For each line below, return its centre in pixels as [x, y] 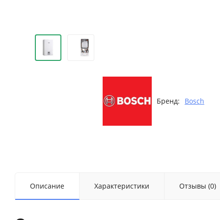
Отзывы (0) [198, 186]
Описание [47, 186]
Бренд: [168, 101]
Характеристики [122, 186]
